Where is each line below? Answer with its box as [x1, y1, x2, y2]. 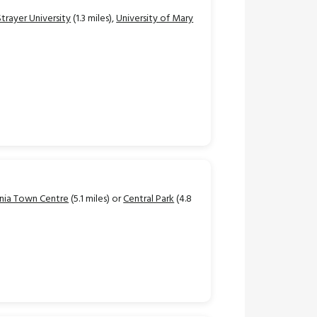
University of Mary [116, 11, 194, 27]
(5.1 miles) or [69, 190, 124, 207]
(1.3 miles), [71, 11, 117, 27]
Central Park [123, 190, 175, 207]
